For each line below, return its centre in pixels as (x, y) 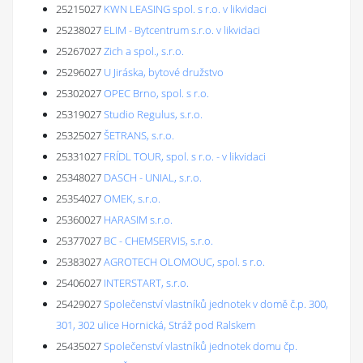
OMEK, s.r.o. (132, 199)
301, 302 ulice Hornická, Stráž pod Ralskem (156, 325)
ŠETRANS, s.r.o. (139, 135)
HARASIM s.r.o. (138, 220)
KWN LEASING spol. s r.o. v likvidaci (185, 9)
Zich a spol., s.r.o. (144, 51)
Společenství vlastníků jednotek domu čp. (201, 346)
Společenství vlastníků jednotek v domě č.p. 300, (216, 304)
